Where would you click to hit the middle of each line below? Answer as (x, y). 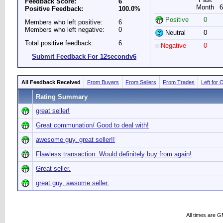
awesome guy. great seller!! (75, 140)
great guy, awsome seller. (72, 183)
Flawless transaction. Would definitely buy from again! (114, 154)
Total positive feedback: (59, 43)
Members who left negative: (65, 30)
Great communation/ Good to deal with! (92, 125)
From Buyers (103, 82)
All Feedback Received (51, 82)
